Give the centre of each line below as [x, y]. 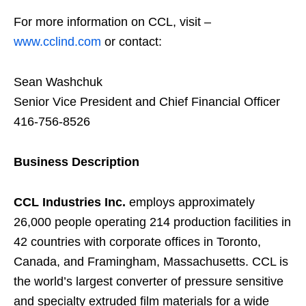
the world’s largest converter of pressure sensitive [149, 281]
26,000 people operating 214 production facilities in [152, 222]
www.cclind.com [57, 41]
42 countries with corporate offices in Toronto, [137, 241]
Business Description [76, 162]
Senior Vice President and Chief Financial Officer [147, 101]
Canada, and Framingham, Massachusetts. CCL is [151, 261]
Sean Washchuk [58, 82]
